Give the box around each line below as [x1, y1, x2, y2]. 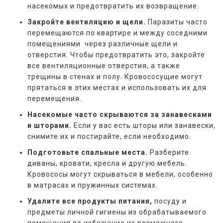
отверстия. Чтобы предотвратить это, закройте [27, 50, 205, 59]
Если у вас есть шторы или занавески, [72, 121, 216, 129]
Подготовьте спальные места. [27, 148, 148, 156]
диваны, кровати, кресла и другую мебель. [27, 159, 187, 167]
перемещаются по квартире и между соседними [27, 28, 208, 37]
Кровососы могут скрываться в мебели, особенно [27, 170, 213, 178]
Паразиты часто [146, 17, 208, 26]
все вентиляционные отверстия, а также [27, 61, 180, 70]
